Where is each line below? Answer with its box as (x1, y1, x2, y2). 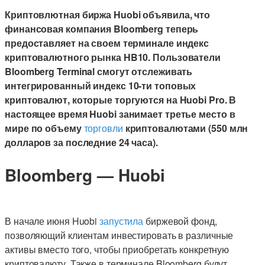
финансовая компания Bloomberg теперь (5, 22, 199, 35)
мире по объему (5, 121, 84, 135)
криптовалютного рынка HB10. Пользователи (5, 50, 221, 64)
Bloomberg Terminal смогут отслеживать (5, 64, 193, 78)
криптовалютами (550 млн (122, 121, 248, 135)
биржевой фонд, (143, 214, 217, 228)
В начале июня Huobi (5, 214, 99, 228)
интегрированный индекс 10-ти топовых (5, 79, 196, 92)
